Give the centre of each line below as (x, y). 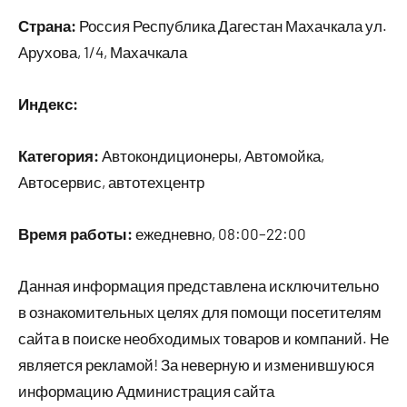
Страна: (47, 25)
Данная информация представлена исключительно (199, 285)
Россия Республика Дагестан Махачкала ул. (232, 25)
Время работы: (75, 233)
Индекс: (48, 104)
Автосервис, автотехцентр (111, 182)
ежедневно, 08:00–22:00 (219, 233)
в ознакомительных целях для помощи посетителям (200, 312)
